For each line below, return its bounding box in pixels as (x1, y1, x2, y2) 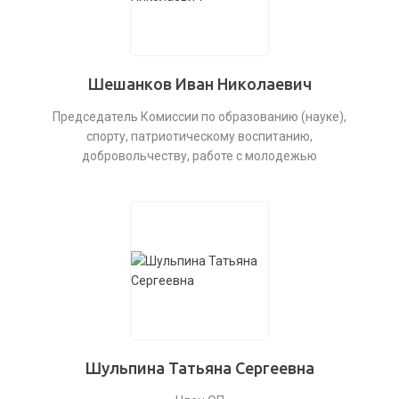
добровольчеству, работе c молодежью (82, 149, 317, 163)
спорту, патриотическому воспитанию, (86, 129, 313, 143)
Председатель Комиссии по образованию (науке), (53, 110, 346, 124)
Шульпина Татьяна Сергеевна (85, 359, 314, 377)
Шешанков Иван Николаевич (87, 75, 312, 93)
